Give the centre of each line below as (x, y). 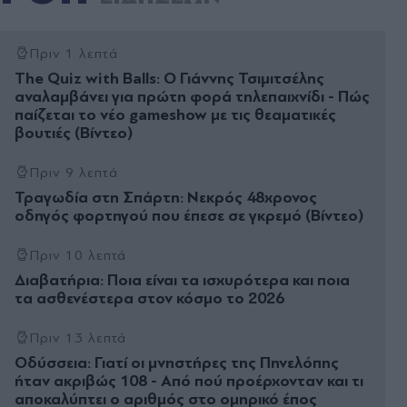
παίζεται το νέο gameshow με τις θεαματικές (175, 115)
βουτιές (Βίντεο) (74, 134)
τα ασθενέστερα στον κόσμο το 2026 (149, 299)
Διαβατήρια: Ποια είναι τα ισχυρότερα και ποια (182, 281)
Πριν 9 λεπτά (74, 173)
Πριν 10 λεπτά (78, 256)
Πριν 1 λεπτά (74, 54)
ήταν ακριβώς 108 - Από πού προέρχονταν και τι (189, 382)
